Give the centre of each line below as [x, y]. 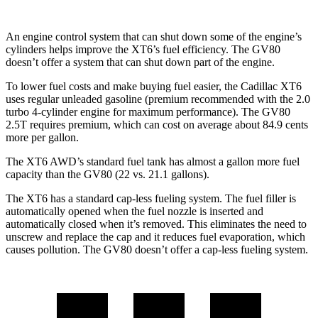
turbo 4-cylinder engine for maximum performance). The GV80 [148, 111]
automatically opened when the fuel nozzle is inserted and [135, 211]
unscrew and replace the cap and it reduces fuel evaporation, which [155, 236]
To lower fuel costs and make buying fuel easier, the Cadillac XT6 [154, 86]
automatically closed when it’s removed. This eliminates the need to [156, 224]
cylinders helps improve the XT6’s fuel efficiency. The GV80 [143, 49]
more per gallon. [42, 137]
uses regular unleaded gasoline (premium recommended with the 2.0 [158, 99]
